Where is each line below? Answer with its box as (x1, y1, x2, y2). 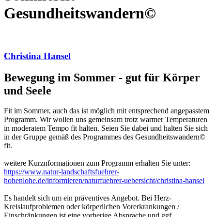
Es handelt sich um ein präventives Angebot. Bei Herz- (4, 194, 171, 202)
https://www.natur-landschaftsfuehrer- (4, 168, 119, 176)
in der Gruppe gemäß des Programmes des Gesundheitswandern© (4, 133, 205, 141)
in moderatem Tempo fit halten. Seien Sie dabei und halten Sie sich (4, 124, 208, 133)
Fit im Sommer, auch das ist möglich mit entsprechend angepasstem (4, 107, 209, 115)
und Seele (4, 84, 51, 97)
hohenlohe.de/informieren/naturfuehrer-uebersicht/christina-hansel (4, 176, 204, 185)
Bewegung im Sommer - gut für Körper (4, 71, 200, 84)
